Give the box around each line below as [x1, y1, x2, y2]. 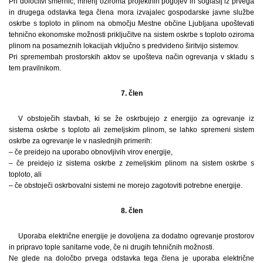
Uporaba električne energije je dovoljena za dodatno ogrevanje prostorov [18, 231, 254, 240]
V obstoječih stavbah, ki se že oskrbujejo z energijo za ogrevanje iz [18, 114, 254, 123]
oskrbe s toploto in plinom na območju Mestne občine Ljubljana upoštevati [9, 19, 254, 28]
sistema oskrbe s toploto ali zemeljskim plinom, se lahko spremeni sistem [9, 125, 254, 134]
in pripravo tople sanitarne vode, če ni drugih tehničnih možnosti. [9, 242, 214, 251]
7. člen [120, 89, 143, 97]
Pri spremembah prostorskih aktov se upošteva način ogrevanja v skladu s [9, 52, 254, 61]
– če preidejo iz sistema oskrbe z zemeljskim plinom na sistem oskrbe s [9, 159, 254, 167]
